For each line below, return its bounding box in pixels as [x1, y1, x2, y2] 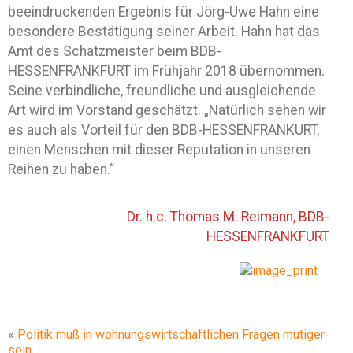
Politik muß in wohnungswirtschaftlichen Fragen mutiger [17, 327, 325, 342]
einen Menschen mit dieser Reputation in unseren [8, 142, 310, 158]
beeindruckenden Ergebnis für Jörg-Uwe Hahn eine [8, 4, 319, 20]
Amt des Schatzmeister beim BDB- [8, 43, 221, 59]
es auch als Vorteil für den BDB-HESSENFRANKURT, [8, 122, 319, 138]
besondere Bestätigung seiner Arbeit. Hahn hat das [8, 24, 320, 39]
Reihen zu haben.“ [8, 162, 114, 177]
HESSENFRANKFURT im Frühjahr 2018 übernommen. [8, 63, 325, 79]
